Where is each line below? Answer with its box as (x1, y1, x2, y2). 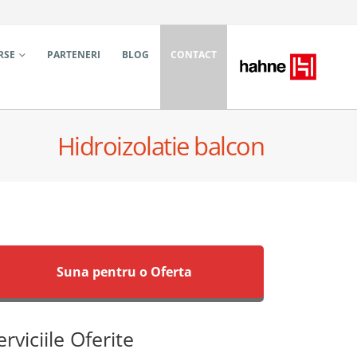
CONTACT (171, 48, 218, 61)
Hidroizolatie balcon (57, 129, 264, 163)
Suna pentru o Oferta (57, 263, 192, 280)
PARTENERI (47, 48, 101, 61)
